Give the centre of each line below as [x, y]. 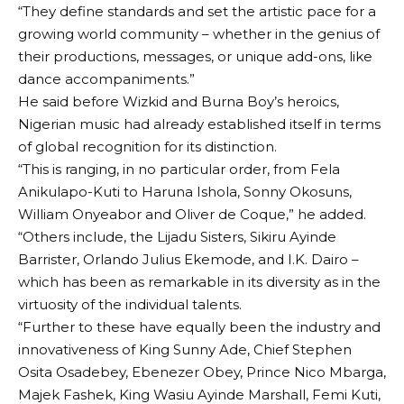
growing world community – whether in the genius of [199, 34]
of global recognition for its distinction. [147, 147]
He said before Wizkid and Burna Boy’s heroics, [179, 101]
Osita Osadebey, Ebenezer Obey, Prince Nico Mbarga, [202, 372]
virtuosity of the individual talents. [130, 304]
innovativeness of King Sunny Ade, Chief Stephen [185, 349]
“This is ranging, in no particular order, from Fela [179, 169]
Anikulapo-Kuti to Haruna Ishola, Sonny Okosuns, [185, 192]
